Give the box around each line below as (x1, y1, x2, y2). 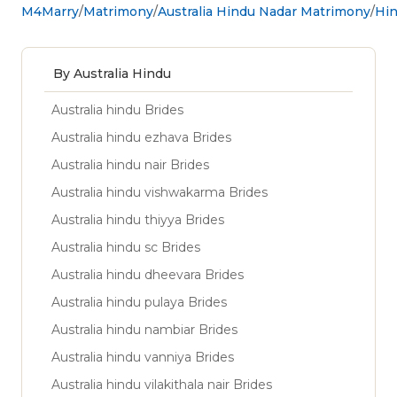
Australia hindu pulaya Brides (51, 293, 227, 310)
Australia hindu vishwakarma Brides (51, 183, 268, 200)
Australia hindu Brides (51, 101, 183, 118)
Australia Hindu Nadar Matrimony (158, 3, 370, 19)
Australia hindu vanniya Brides (51, 348, 234, 365)
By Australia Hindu (53, 65, 171, 82)
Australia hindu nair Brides (51, 156, 209, 173)
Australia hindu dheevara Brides (51, 266, 244, 283)
